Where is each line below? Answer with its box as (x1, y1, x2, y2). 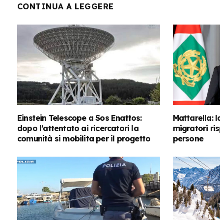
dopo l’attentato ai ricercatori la (17, 123, 138, 133)
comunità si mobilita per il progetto (17, 133, 151, 143)
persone (172, 133, 204, 143)
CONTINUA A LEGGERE (17, 1, 114, 12)
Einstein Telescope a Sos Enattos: (17, 112, 142, 123)
